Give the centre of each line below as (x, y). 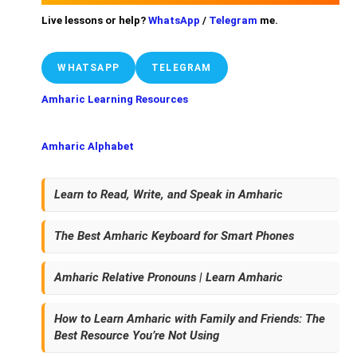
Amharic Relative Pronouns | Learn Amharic (169, 277)
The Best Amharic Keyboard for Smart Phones (175, 235)
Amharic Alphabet (88, 146)
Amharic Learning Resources (115, 99)
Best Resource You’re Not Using (137, 335)
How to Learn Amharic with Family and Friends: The (190, 318)
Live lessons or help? (95, 20)
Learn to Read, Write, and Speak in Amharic (169, 194)
